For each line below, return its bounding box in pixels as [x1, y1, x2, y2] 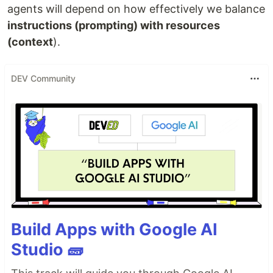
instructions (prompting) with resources [7, 18, 220, 32]
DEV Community [11, 73, 76, 84]
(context [7, 35, 53, 48]
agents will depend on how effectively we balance [7, 2, 265, 15]
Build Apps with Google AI [11, 219, 218, 239]
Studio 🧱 [11, 239, 83, 260]
